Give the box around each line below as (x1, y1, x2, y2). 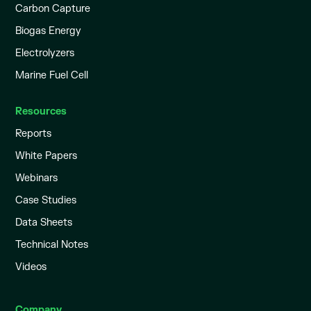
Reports (15, 128, 52, 140)
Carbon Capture (15, 3, 91, 15)
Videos (15, 261, 47, 273)
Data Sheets (15, 217, 73, 228)
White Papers (15, 150, 78, 162)
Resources (15, 106, 67, 117)
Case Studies (15, 194, 77, 206)
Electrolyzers (15, 47, 75, 59)
